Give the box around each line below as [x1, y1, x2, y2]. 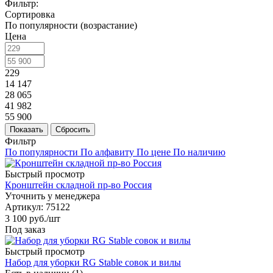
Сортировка [5, 9, 55, 19]
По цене [136, 146, 171, 157]
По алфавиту [80, 146, 134, 157]
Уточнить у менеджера [5, 190, 100, 201]
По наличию [173, 146, 225, 157]
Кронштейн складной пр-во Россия [5, 179, 152, 190]
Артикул [5, 201, 41, 212]
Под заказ [5, 224, 45, 235]
